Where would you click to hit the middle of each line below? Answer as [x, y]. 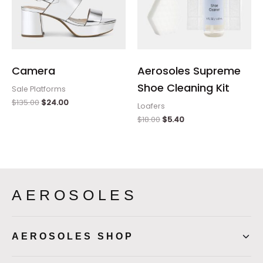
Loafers [151, 106]
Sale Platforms [39, 89]
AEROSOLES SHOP [73, 237]
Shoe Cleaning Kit [183, 87]
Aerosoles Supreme [189, 70]
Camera [33, 70]
